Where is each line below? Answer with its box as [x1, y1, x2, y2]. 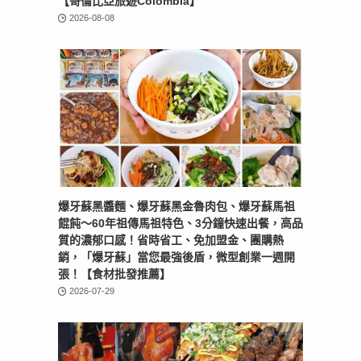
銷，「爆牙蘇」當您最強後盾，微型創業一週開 [58, 250, 295, 263]
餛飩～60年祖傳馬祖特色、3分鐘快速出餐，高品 [58, 216, 303, 230]
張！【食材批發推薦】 [58, 267, 171, 280]
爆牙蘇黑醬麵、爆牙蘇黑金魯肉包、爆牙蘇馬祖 [58, 199, 295, 213]
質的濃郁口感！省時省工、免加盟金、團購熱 [58, 233, 284, 247]
